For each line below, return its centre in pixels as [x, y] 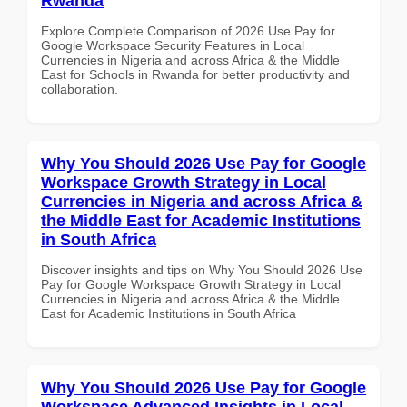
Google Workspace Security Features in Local [173, 45]
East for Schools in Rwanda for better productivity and [195, 74]
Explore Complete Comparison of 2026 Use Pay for [188, 30]
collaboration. [79, 89]
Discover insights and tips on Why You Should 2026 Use [202, 269]
